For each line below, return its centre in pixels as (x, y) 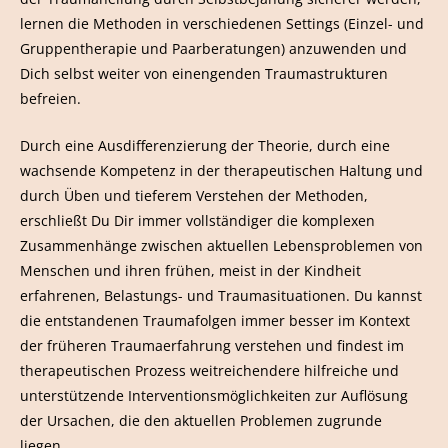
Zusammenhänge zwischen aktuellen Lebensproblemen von (221, 245)
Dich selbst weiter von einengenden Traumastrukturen (204, 73)
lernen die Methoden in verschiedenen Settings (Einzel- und (222, 23)
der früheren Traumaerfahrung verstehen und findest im (212, 345)
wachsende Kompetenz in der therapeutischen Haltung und (221, 170)
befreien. (50, 98)
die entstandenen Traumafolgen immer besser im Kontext (215, 320)
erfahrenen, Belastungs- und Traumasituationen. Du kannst (221, 295)
